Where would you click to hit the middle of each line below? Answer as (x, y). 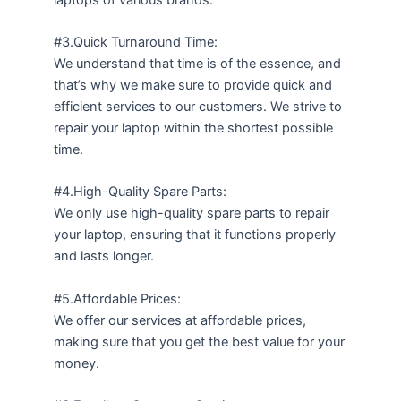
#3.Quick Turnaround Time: (136, 43)
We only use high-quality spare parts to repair (192, 213)
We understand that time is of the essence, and (197, 64)
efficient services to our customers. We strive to (198, 107)
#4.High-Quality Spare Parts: (140, 192)
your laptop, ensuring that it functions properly (195, 235)
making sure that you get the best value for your (199, 341)
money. (77, 363)
